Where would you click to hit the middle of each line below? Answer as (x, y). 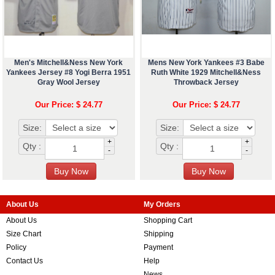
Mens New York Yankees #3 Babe (206, 62)
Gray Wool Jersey (68, 82)
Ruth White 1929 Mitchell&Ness (206, 72)
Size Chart (24, 234)
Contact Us (25, 261)
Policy (16, 247)
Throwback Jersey (206, 82)
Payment (158, 247)
